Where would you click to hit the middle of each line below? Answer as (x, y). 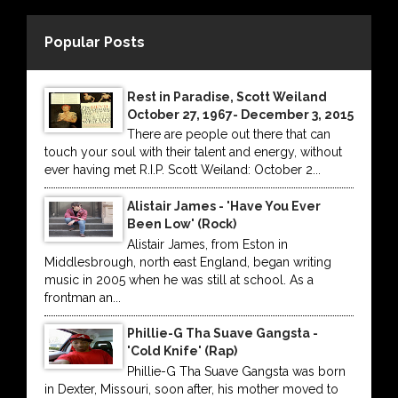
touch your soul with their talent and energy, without (193, 152)
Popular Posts (95, 42)
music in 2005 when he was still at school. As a (179, 279)
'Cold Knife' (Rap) (182, 351)
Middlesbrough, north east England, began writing (188, 262)
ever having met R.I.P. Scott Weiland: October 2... (183, 170)
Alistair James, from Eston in (207, 244)
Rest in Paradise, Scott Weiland (227, 96)
